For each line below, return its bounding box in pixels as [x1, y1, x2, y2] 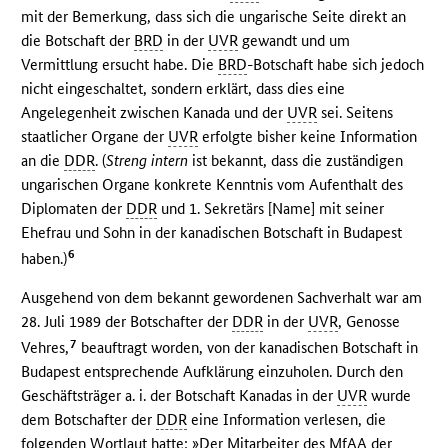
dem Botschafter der [21, 410, 157, 430]
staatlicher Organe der [21, 126, 169, 146]
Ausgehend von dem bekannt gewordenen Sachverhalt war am [21, 288, 423, 308]
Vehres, [21, 338, 70, 358]
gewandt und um [238, 30, 351, 50]
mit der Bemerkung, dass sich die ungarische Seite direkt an [21, 6, 407, 26]
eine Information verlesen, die [187, 410, 387, 430]
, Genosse [338, 312, 401, 332]
